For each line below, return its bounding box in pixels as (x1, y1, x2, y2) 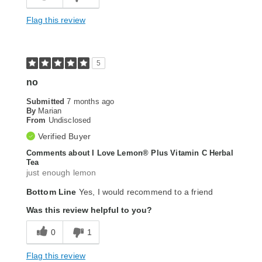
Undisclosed (48, 116, 91, 125)
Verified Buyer (37, 132, 91, 142)
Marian (38, 106, 62, 116)
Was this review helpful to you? (26, 205, 152, 215)
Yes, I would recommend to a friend (76, 187, 213, 197)
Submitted (26, 97, 67, 106)
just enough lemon (26, 168, 96, 178)
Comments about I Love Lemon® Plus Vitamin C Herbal (26, 149, 233, 158)
